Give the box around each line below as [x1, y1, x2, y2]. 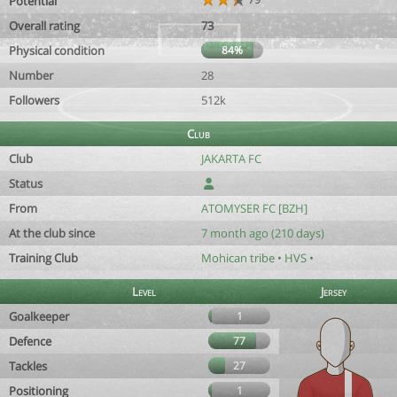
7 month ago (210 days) [201, 225, 324, 241]
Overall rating [9, 18, 80, 34]
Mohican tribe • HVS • [201, 250, 314, 266]
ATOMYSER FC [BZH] [201, 200, 307, 216]
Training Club [9, 250, 78, 266]
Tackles [9, 358, 47, 374]
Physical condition [9, 43, 105, 58]
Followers [9, 92, 59, 108]
